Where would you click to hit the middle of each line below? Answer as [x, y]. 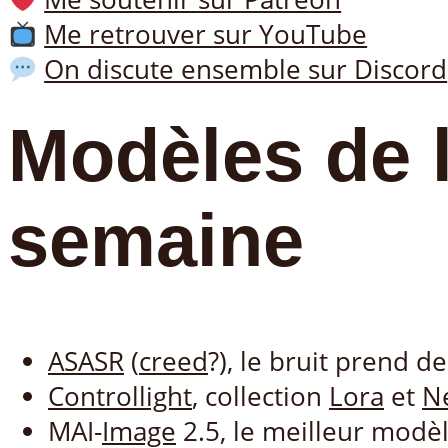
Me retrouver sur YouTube [206, 34]
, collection [260, 396]
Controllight [120, 396]
